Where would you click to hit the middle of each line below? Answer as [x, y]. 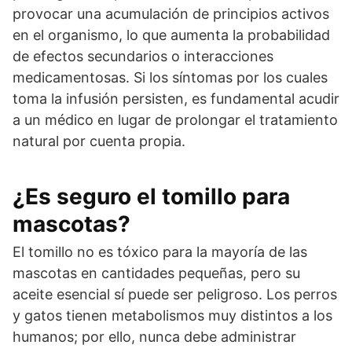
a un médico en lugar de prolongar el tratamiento [175, 120]
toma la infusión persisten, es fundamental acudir [176, 99]
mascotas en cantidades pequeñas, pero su [156, 273]
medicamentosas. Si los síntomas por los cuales [170, 77]
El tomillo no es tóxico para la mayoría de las [160, 252]
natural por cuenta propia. [99, 141]
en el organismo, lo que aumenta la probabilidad [171, 35]
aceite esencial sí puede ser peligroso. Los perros [175, 294]
